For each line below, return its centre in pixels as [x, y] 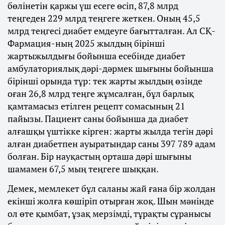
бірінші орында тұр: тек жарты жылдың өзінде [105, 81]
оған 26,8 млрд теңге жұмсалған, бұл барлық [101, 94]
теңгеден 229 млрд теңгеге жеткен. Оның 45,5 [104, 18]
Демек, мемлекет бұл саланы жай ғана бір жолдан [111, 189]
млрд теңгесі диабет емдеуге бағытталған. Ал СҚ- [111, 31]
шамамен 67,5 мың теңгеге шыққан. [83, 169]
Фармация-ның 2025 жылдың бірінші [86, 43]
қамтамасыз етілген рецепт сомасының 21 [96, 106]
